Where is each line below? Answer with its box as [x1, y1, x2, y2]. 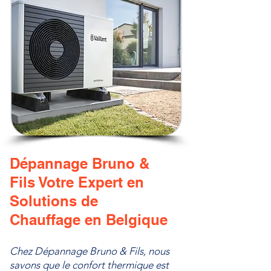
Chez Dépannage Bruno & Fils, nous [10, 245, 169, 257]
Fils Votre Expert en [10, 174, 144, 191]
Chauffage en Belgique [10, 211, 168, 228]
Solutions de [10, 192, 98, 209]
